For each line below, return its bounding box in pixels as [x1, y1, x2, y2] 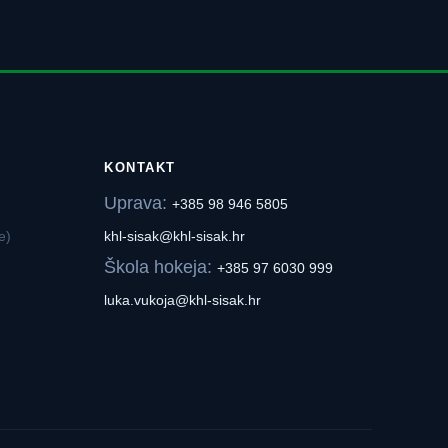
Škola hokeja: [103, 257, 217, 278]
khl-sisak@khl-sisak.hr [103, 228, 245, 245]
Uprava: [103, 193, 172, 214]
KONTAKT [103, 160, 176, 176]
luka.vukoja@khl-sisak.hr [103, 292, 261, 309]
